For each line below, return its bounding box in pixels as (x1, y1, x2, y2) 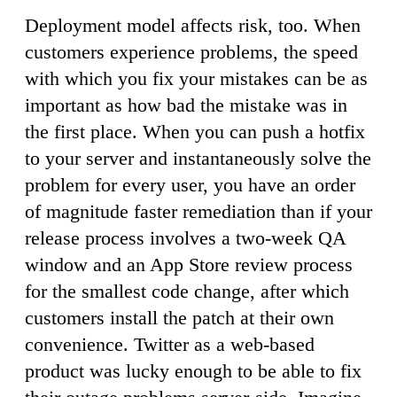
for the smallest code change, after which (25, 279, 349, 302)
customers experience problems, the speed (25, 40, 358, 63)
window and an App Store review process (25, 253, 353, 276)
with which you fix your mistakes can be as (25, 66, 368, 90)
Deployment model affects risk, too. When (25, 13, 361, 36)
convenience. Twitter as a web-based (25, 332, 315, 355)
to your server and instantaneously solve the (25, 146, 371, 169)
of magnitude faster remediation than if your (25, 199, 372, 222)
